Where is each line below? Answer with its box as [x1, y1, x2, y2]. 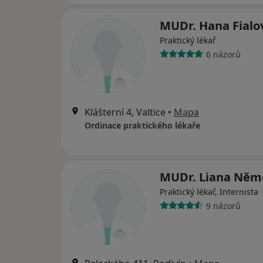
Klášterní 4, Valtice [85, 106, 166, 119]
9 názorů [205, 200, 241, 211]
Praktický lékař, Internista [160, 186, 258, 198]
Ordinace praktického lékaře [85, 120, 200, 131]
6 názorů [205, 48, 241, 60]
